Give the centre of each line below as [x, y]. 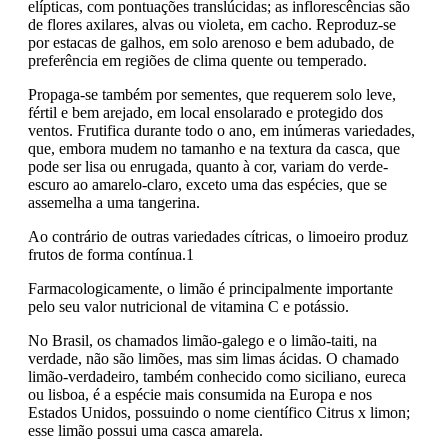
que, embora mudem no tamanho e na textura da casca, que [214, 148]
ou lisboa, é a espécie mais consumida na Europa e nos [200, 394]
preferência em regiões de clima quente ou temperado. [197, 60]
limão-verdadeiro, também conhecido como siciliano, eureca [217, 376]
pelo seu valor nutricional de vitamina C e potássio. [188, 306]
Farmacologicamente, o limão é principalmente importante [210, 288]
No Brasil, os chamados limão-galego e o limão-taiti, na [202, 340]
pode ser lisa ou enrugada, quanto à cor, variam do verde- [208, 166]
